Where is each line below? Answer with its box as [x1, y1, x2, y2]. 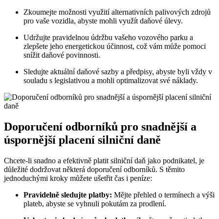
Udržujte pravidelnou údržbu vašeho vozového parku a [23, 33, 193, 42]
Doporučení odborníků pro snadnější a [4, 120, 197, 133]
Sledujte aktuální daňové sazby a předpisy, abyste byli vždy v [23, 67, 212, 76]
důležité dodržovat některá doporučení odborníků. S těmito [4, 165, 185, 174]
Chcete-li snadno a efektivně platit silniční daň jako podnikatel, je [4, 156, 204, 165]
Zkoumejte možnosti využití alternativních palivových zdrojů [23, 7, 211, 16]
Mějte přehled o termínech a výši [112, 190, 215, 199]
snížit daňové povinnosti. [23, 50, 100, 59]
